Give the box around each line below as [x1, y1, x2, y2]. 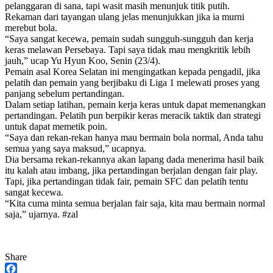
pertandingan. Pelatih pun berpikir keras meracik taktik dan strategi [5, 110, 261, 121]
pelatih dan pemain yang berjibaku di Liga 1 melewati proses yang [5, 77, 260, 88]
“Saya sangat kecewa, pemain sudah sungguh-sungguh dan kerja [5, 33, 253, 44]
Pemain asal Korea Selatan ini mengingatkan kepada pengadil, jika [5, 66, 260, 77]
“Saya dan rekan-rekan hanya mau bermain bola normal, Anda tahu [5, 132, 263, 143]
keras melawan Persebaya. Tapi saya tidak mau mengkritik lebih [5, 44, 250, 55]
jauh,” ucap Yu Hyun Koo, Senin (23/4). [5, 55, 160, 66]
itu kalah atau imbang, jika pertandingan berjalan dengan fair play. [5, 165, 258, 175]
